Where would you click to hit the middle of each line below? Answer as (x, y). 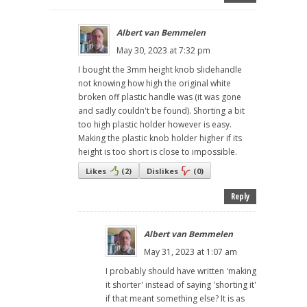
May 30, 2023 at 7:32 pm (163, 51)
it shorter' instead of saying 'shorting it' (181, 285)
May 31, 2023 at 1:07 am (191, 252)
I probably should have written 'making (181, 271)
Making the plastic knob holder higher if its (160, 138)
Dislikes (162, 171)
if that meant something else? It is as (175, 299)
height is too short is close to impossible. (158, 152)
